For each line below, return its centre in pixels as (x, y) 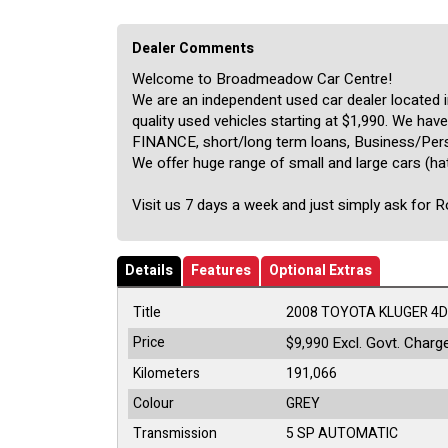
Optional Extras (320, 270)
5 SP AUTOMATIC (342, 433)
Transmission (175, 433)
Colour (153, 403)
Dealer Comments (193, 48)
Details (149, 270)
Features (221, 270)
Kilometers (166, 373)
